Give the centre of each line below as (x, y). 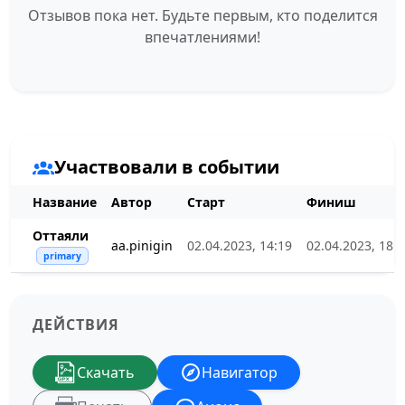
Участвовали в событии (167, 167)
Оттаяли (61, 235)
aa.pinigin (142, 245)
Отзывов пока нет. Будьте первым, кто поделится (202, 15)
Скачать (106, 372)
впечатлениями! (202, 37)
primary (62, 256)
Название (65, 202)
